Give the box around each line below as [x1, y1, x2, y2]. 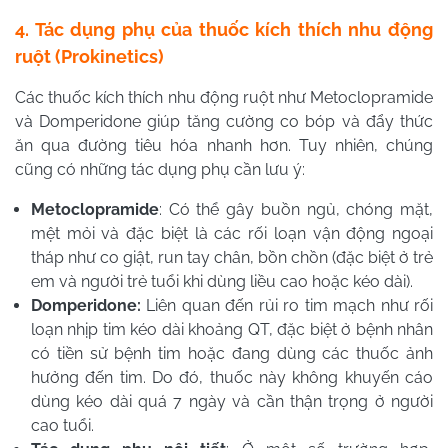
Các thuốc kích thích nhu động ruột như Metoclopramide [15, 88, 433, 108]
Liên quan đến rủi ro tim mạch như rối [141, 296, 433, 316]
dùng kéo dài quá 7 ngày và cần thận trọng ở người [31, 392, 433, 412]
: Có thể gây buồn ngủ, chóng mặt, [159, 200, 433, 220]
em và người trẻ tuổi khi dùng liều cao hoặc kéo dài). [31, 272, 413, 292]
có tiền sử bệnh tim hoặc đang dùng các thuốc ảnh [31, 344, 433, 364]
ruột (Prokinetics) [15, 46, 164, 68]
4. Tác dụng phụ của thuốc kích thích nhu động [15, 19, 433, 41]
